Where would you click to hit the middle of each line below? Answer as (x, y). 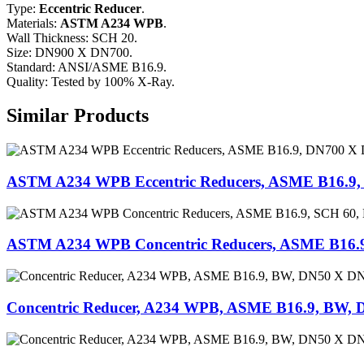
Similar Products (78, 116)
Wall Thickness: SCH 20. (72, 37)
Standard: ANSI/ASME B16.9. (87, 67)
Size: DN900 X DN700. (73, 52)
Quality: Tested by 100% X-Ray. (91, 81)
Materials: (33, 23)
